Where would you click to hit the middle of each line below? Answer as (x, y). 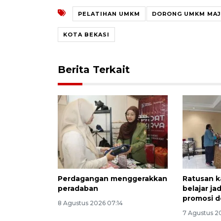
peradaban (78, 188)
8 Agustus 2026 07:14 (90, 203)
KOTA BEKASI (86, 34)
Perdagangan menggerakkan (112, 178)
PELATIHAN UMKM (109, 14)
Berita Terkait (94, 69)
